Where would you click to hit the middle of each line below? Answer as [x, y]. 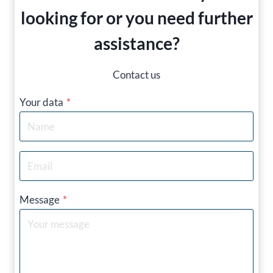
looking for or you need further [136, 17]
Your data [41, 102]
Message [40, 199]
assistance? [136, 43]
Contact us [136, 74]
